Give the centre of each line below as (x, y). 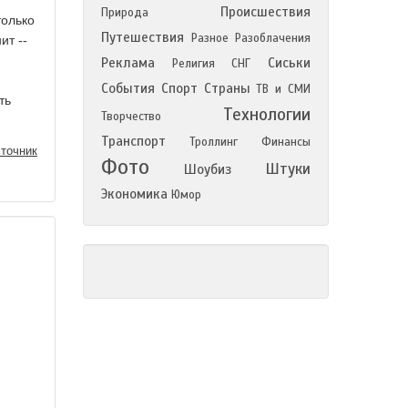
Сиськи (290, 63)
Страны (227, 88)
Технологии (267, 114)
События (128, 88)
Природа (125, 13)
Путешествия (143, 37)
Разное (209, 38)
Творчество (131, 117)
